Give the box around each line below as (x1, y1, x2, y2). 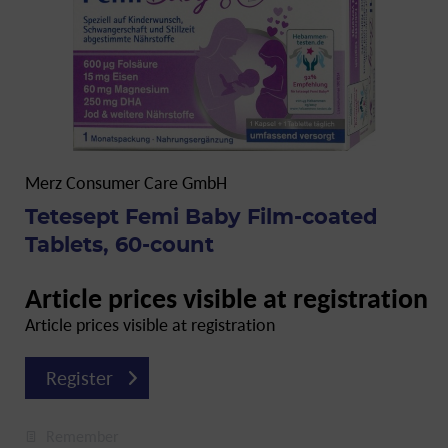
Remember (46, 426, 119, 446)
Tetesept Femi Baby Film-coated (25, 207, 378, 228)
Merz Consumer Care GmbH (25, 171, 227, 194)
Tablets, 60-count (25, 235, 214, 256)
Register (45, 365, 113, 391)
